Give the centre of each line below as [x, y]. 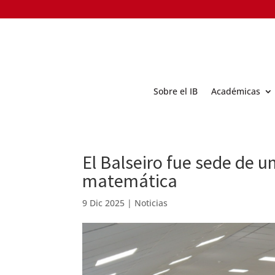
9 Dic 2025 [104, 203]
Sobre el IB [176, 91]
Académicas [236, 91]
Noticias [151, 203]
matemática [130, 180]
